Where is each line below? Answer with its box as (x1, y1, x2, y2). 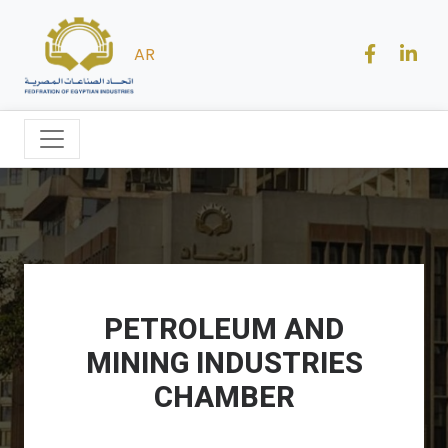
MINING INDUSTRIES (85, 346, 363, 381)
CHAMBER (153, 380, 295, 415)
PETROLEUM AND (104, 312, 344, 347)
